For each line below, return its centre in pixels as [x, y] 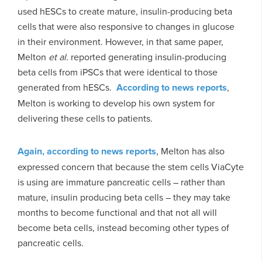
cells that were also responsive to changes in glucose [126, 26]
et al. [58, 56]
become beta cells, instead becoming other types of [123, 227]
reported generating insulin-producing [147, 56]
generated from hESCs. [67, 87]
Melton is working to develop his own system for [116, 103]
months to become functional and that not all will [117, 212]
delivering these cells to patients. [85, 118]
